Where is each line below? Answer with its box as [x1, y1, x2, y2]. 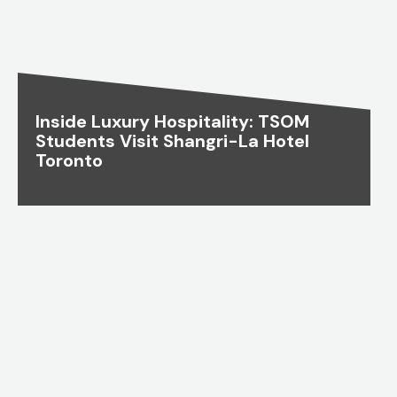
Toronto [35, 149, 103, 173]
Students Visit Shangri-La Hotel [35, 129, 309, 153]
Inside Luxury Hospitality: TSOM [35, 110, 309, 134]
